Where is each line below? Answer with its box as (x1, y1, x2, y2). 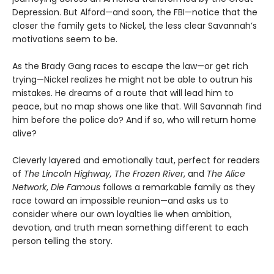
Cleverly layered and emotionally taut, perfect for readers (12, 154, 260, 167)
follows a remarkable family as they (100, 181, 255, 194)
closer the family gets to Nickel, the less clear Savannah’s (12, 20, 257, 32)
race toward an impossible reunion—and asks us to (12, 194, 229, 207)
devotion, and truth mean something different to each (12, 221, 248, 234)
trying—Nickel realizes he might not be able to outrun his (12, 73, 253, 86)
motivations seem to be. (12, 33, 117, 46)
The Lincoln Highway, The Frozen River (24, 168, 183, 180)
